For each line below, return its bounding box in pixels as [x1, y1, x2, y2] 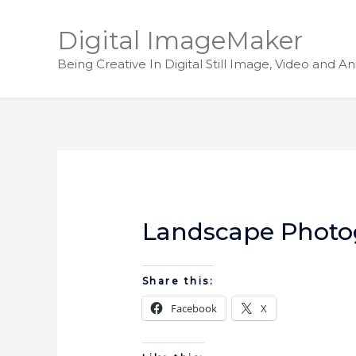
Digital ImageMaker [57, 25, 303, 56]
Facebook [170, 301, 217, 316]
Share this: [141, 275, 215, 288]
